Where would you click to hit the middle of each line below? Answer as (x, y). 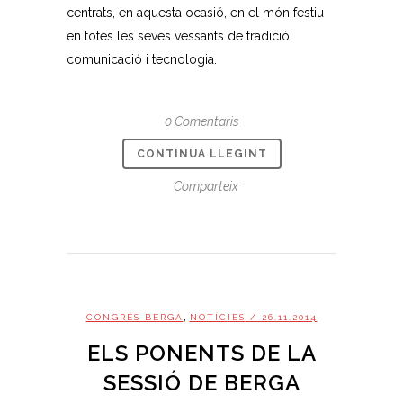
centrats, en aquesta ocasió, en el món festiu (195, 12)
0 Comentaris (201, 121)
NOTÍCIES (217, 317)
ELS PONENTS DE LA (201, 353)
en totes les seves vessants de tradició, (179, 36)
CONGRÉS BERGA (134, 317)
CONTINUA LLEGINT (201, 153)
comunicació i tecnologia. (142, 59)
